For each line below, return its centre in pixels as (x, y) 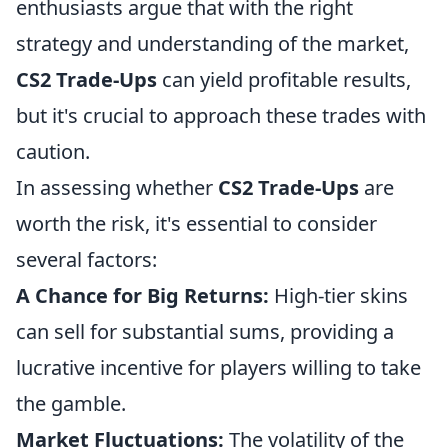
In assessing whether (117, 187)
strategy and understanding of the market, (212, 43)
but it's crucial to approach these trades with (221, 115)
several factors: (86, 259)
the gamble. (71, 403)
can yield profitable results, (284, 79)
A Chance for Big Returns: (142, 295)
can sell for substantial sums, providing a (205, 331)
